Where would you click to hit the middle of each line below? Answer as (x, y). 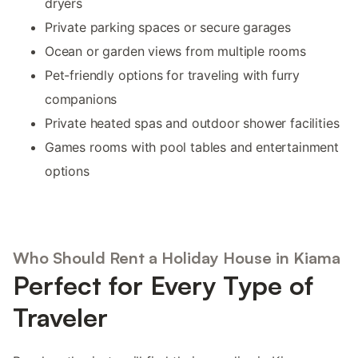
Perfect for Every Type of (163, 286)
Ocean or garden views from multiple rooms (175, 51)
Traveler (60, 318)
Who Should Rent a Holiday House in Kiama (177, 258)
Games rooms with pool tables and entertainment (192, 147)
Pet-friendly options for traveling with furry (173, 75)
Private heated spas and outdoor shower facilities (192, 123)
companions (81, 99)
